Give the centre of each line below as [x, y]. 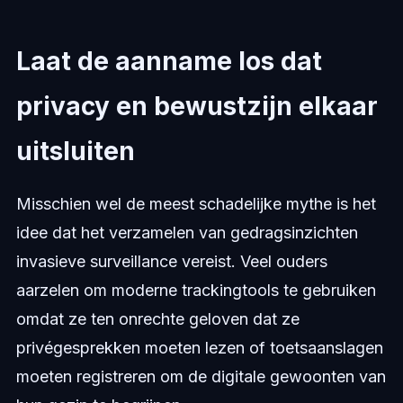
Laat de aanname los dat [169, 61]
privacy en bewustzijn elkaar [197, 106]
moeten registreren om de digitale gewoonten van [201, 376]
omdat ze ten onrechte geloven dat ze [157, 318]
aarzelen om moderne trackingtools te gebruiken [196, 290]
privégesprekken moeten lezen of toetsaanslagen [199, 347]
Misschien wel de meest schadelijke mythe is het [196, 203]
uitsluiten [75, 151]
